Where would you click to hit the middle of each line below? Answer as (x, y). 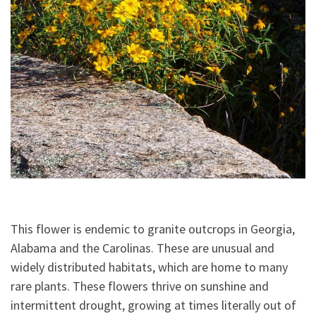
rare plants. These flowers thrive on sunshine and (140, 286)
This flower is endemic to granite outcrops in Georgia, (153, 229)
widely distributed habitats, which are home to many (149, 267)
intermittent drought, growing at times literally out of (153, 305)
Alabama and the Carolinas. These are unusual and (142, 248)
